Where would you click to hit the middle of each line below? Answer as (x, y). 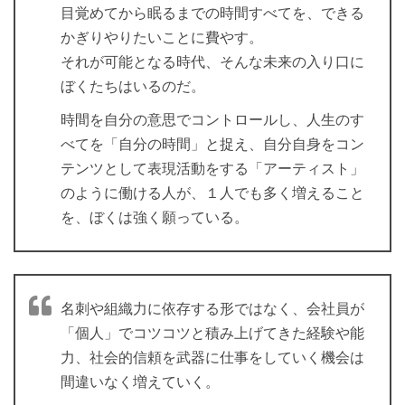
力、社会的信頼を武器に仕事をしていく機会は (212, 358)
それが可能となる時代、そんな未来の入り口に (212, 62)
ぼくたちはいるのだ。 (133, 87)
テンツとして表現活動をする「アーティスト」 (212, 169)
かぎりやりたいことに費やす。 (162, 38)
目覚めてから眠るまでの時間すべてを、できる (212, 14)
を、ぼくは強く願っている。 (155, 218)
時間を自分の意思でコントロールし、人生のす (212, 120)
